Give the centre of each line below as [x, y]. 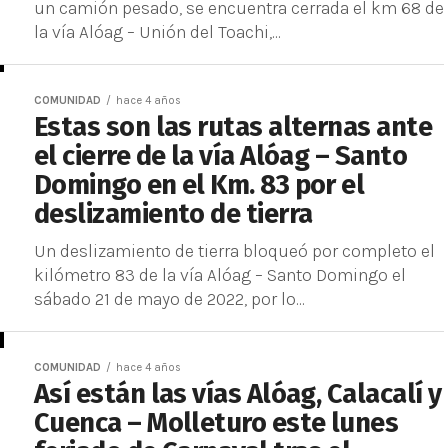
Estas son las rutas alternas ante [233, 127]
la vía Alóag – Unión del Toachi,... [157, 32]
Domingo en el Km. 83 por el [199, 185]
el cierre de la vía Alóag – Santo [221, 156]
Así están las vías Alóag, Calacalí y [238, 394]
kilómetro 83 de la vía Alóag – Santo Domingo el [220, 275]
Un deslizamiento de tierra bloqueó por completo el [234, 251]
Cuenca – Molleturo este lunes [216, 423]
